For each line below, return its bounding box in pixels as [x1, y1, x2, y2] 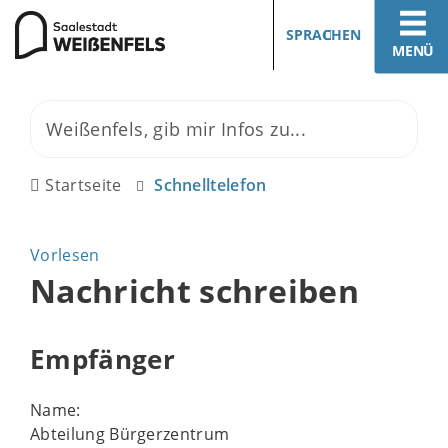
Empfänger [30, 341, 175, 377]
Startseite [45, 174, 122, 196]
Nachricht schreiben [30, 269, 360, 312]
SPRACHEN [286, 25, 361, 44]
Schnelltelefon [154, 174, 267, 196]
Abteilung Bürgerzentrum [30, 422, 230, 445]
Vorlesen [30, 244, 100, 266]
